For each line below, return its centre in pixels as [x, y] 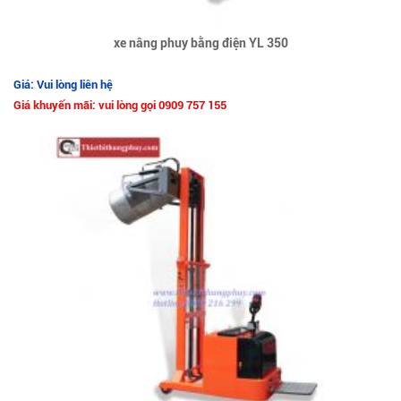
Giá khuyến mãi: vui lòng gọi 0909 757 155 [120, 105]
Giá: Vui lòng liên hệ [63, 84]
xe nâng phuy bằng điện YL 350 [200, 43]
